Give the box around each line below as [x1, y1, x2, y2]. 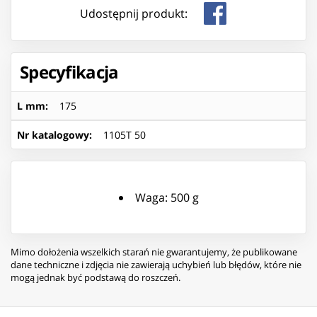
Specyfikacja [20, 59, 119, 83]
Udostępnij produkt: [80, 5, 188, 21]
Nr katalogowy [17, 127, 89, 142]
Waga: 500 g [134, 189, 199, 205]
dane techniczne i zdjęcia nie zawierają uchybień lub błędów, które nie [11, 258, 301, 271]
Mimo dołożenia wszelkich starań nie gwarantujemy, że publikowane [11, 245, 297, 258]
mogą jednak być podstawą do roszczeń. [11, 270, 180, 284]
